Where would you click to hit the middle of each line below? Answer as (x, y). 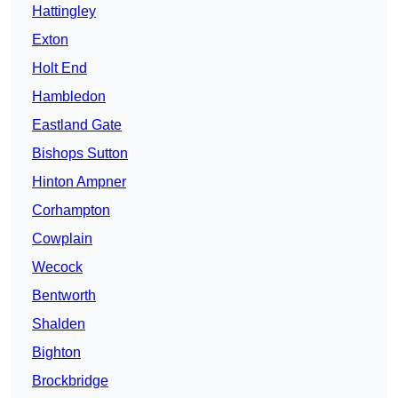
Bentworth (64, 296)
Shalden (59, 324)
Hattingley (64, 12)
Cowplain (62, 239)
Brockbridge (70, 381)
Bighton (56, 353)
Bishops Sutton (80, 154)
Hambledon (69, 97)
